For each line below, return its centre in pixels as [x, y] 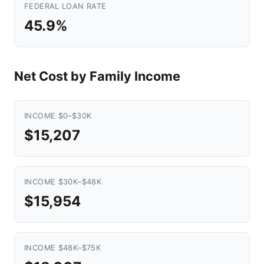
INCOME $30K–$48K [63, 182]
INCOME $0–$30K [58, 116]
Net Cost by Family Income [97, 76]
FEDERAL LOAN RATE [65, 6]
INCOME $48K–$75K [63, 248]
